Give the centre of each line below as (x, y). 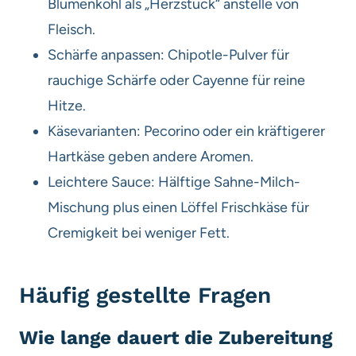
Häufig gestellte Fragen (145, 295)
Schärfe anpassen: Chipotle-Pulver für (168, 54)
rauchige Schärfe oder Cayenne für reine (176, 80)
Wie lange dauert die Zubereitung (176, 337)
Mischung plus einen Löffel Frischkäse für (178, 207)
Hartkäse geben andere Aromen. (151, 156)
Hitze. (67, 105)
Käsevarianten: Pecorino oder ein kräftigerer (186, 131)
